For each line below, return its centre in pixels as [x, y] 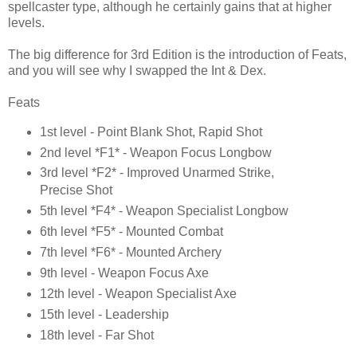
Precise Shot [76, 190]
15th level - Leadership [104, 315]
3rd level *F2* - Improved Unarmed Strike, [157, 173]
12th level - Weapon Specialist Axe [138, 294]
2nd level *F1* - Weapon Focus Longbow [155, 152]
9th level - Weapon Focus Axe [124, 273]
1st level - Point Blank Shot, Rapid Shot [151, 131]
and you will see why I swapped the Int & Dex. [137, 70]
